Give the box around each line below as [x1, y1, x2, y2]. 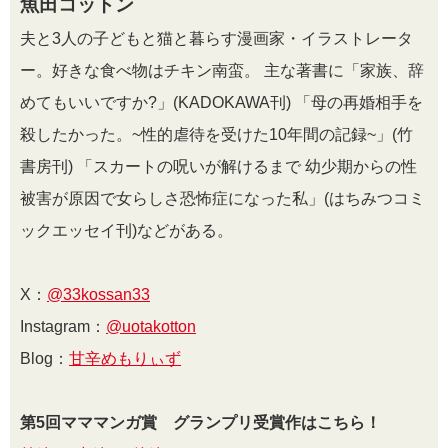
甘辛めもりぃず [69, 349, 181, 367]
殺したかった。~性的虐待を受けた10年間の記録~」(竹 [20, 125, 413, 143]
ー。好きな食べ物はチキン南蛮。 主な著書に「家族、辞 [20, 61, 424, 79]
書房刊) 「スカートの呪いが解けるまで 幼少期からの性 [20, 157, 417, 175]
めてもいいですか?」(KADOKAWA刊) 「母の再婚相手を [20, 93, 423, 111]
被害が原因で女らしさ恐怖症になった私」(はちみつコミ [20, 189, 425, 207]
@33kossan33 [47, 285, 150, 303]
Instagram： [20, 317, 106, 335]
